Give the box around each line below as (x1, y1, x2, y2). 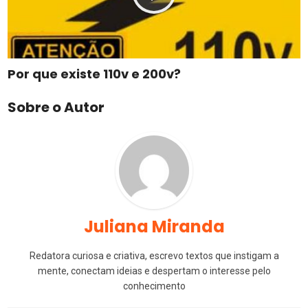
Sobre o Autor (8, 98, 105, 118)
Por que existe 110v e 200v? (8, 65, 181, 83)
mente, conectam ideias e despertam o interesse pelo (37, 265, 271, 277)
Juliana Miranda (83, 215, 225, 239)
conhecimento (122, 280, 186, 292)
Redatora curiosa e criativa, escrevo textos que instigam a (29, 250, 279, 262)
